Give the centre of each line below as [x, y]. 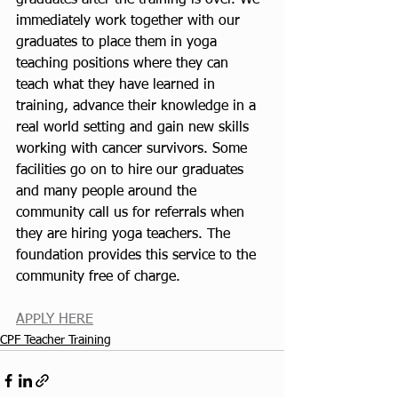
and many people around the [108, 192]
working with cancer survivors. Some [134, 149]
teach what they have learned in [118, 85]
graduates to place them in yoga [119, 43]
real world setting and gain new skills [135, 128]
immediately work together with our [130, 21]
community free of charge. [100, 277]
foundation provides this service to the [138, 256]
